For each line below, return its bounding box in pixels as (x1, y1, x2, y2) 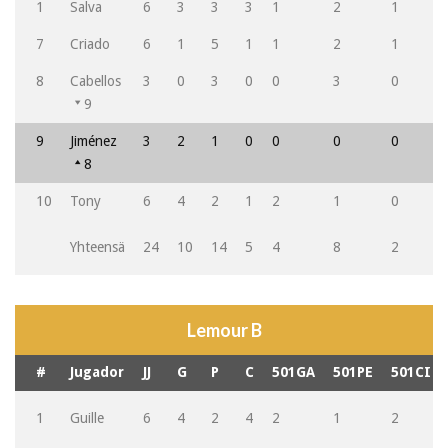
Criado (69, 36, 110, 52)
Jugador (69, 364, 124, 380)
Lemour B (186, 319, 262, 341)
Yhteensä (69, 239, 125, 255)
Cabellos (69, 73, 121, 89)
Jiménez (69, 133, 117, 149)
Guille (69, 410, 104, 426)
